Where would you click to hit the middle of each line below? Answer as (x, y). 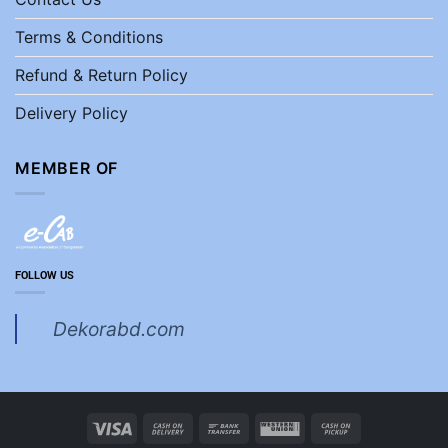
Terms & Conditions (89, 37)
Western (326, 426)
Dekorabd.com (119, 329)
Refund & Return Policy (101, 75)
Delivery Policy (71, 113)
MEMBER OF (67, 168)
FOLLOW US (44, 276)
